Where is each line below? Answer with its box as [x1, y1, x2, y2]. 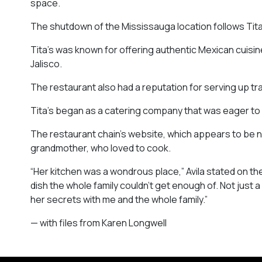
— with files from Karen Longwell [30, 216, 167, 229]
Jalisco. [30, 57, 62, 70]
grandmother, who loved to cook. [30, 141, 171, 154]
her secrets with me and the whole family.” [30, 192, 208, 206]
